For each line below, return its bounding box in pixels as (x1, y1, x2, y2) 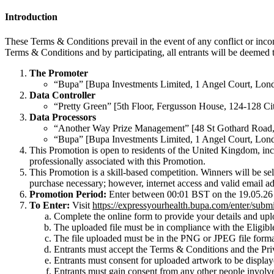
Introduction (5, 12, 57, 23)
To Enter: (29, 199, 70, 210)
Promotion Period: (29, 188, 106, 199)
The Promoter (29, 67, 88, 78)
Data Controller (29, 89, 95, 100)
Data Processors (29, 111, 96, 122)
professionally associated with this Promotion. (29, 155, 206, 166)
